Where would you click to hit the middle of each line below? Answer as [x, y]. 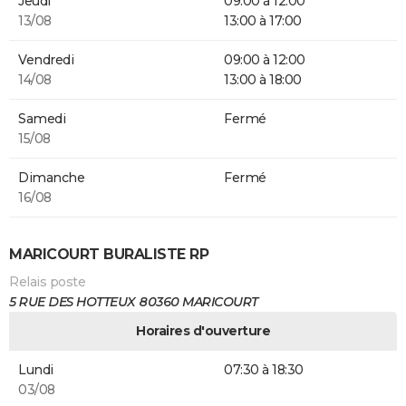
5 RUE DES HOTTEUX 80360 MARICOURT [134, 301]
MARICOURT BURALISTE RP [109, 255]
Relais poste [47, 281]
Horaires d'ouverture [203, 330]
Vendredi [46, 60]
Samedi [42, 119]
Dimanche [51, 178]
